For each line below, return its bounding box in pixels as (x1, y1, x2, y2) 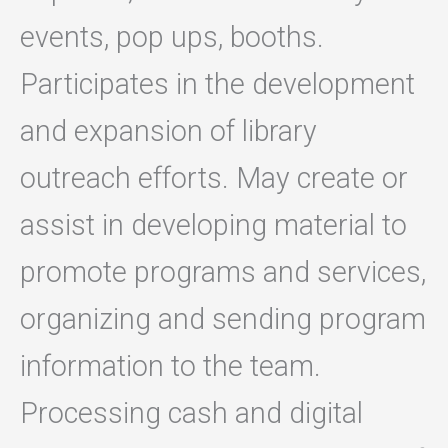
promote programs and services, (20, 255, 426, 290)
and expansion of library (20, 114, 317, 149)
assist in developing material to (20, 208, 407, 243)
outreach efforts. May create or (20, 161, 408, 196)
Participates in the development (20, 67, 415, 102)
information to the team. (20, 349, 321, 384)
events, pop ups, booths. (20, 20, 324, 55)
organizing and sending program (20, 302, 426, 337)
